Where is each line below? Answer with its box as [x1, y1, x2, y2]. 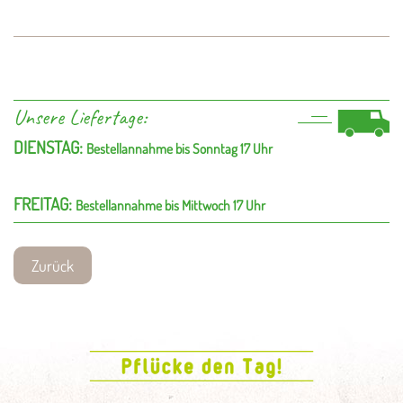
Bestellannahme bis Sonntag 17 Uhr [86, 139, 273, 157]
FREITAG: [13, 192, 76, 215]
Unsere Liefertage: [13, 103, 147, 130]
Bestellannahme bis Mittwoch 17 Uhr [76, 195, 265, 214]
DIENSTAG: [13, 135, 86, 158]
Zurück [31, 255, 74, 275]
